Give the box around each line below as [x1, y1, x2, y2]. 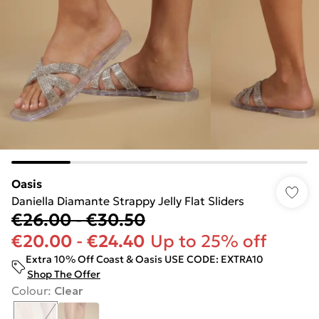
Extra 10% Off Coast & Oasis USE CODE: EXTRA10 [26, 253, 263, 266]
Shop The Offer [27, 268, 100, 281]
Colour [11, 283, 48, 298]
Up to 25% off [150, 231, 267, 252]
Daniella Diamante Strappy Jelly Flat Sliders [11, 194, 244, 208]
